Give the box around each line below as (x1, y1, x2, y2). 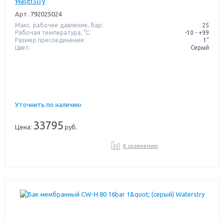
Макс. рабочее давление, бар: (14, 21, 103, 28)
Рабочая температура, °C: (14, 29, 91, 36)
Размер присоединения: (14, 36, 85, 43)
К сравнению (123, 142, 159, 149)
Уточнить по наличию (14, 101, 82, 108)
